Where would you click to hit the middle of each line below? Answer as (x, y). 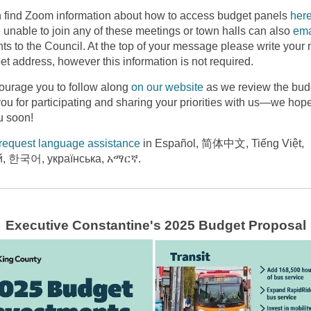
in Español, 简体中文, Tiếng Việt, (222, 143)
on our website (167, 87)
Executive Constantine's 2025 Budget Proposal (155, 226)
